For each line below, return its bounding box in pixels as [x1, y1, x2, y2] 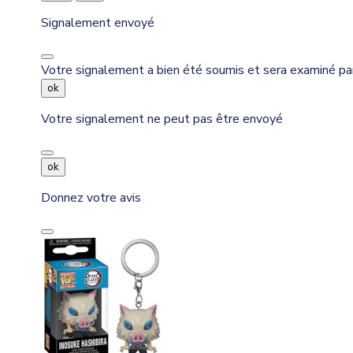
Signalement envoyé [41, 14, 154, 32]
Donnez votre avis [41, 189, 141, 207]
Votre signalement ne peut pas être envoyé [41, 110, 283, 128]
